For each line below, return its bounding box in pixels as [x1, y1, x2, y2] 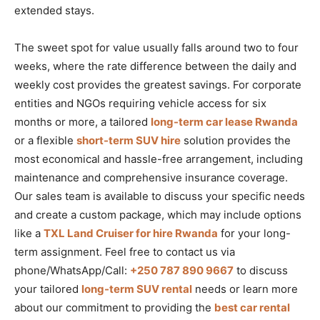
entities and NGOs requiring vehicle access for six [14, 96, 266, 110]
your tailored [14, 281, 81, 296]
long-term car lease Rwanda [151, 114, 298, 129]
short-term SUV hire [76, 133, 181, 147]
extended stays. [14, 3, 94, 17]
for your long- [218, 226, 291, 240]
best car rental [214, 300, 290, 314]
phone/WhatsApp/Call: [14, 263, 130, 277]
